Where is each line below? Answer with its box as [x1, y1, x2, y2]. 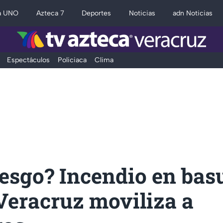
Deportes [82, 9, 111, 17]
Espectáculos [6, 56, 50, 64]
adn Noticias [173, 9, 213, 17]
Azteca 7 [36, 9, 64, 17]
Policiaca [57, 56, 87, 64]
